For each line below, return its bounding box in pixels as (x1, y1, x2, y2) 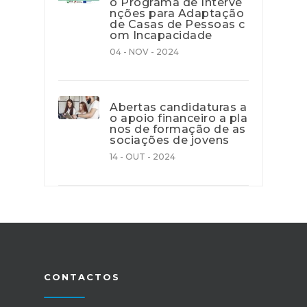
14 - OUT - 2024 (110, 151, 175, 162)
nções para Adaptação (110, 7, 244, 21)
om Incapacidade (110, 29, 212, 42)
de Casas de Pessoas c (110, 18, 245, 32)
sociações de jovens (110, 134, 230, 147)
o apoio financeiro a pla (110, 112, 247, 125)
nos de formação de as (110, 123, 246, 136)
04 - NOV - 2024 (110, 47, 179, 58)
